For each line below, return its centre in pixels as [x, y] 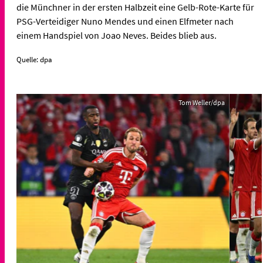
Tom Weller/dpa [201, 103]
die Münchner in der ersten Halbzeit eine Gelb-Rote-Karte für [135, 7]
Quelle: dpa [34, 60]
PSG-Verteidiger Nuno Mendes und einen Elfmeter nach [125, 21]
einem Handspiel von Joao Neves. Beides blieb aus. [117, 36]
